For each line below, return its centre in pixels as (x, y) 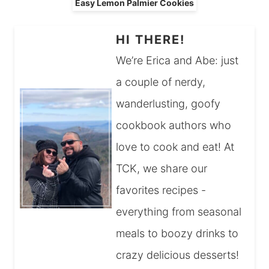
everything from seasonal (179, 212)
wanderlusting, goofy (168, 104)
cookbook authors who (174, 125)
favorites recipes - (161, 190)
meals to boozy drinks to (177, 234)
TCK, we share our (162, 169)
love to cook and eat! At (175, 147)
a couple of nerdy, (161, 82)
